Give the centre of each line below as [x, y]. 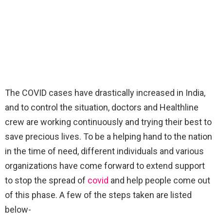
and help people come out [159, 180]
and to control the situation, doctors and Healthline [102, 107]
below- [18, 209]
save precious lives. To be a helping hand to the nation [109, 136]
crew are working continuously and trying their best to [108, 122]
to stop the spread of [46, 180]
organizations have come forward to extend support [105, 165]
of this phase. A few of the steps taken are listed [98, 195]
